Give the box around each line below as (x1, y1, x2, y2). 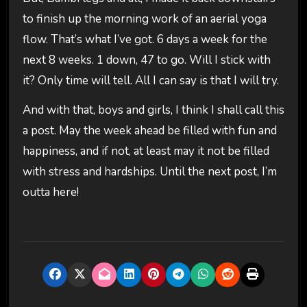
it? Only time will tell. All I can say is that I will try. (22, 73, 279, 89)
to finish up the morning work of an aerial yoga (22, 11, 267, 27)
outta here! (22, 184, 79, 200)
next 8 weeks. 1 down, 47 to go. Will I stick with (22, 52, 271, 69)
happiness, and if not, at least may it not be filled (22, 143, 269, 159)
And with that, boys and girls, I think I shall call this (22, 101, 284, 118)
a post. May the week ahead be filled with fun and (22, 122, 277, 138)
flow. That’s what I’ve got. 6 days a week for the (22, 32, 267, 48)
